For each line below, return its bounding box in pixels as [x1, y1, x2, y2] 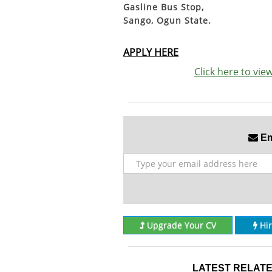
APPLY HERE [123, 46, 178, 59]
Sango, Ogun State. [123, 15, 211, 26]
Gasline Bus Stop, [123, 1, 204, 13]
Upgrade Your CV [146, 219, 216, 231]
